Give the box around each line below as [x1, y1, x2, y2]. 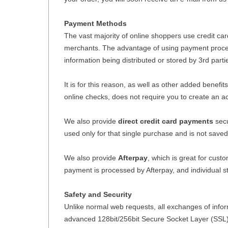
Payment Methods [64, 19, 127, 27]
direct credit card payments [118, 117, 213, 125]
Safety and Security [64, 190, 132, 198]
